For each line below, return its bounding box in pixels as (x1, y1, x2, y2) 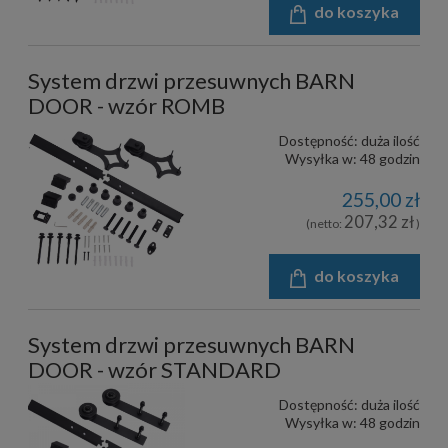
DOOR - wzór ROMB (28, 92, 225, 120)
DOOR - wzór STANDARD (28, 355, 281, 383)
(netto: (306, 216, 344, 232)
